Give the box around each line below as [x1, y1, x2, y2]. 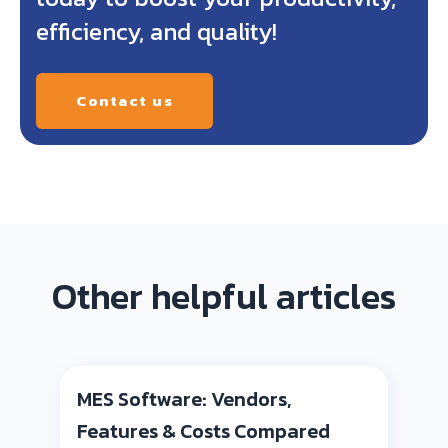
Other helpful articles [52, 269, 396, 324]
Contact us [76, 88, 173, 112]
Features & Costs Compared [77, 415, 330, 446]
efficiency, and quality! [36, 13, 277, 49]
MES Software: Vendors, [77, 383, 291, 414]
